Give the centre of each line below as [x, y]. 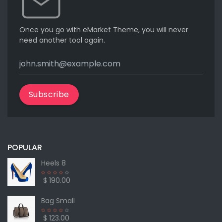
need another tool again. [62, 40]
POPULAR [25, 147]
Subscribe [49, 94]
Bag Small [58, 200]
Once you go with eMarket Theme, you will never [104, 29]
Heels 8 [54, 163]
